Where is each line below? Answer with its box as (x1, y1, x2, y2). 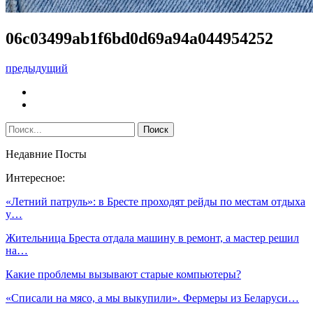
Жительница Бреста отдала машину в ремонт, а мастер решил (6, 231, 299, 244)
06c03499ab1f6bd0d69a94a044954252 (6, 29, 273, 48)
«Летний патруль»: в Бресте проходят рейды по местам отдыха (6, 195, 305, 208)
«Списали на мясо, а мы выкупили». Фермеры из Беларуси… (6, 291, 299, 304)
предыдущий (6, 61, 68, 74)
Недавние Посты (6, 147, 87, 160)
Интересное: (6, 171, 65, 184)
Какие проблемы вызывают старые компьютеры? (6, 268, 241, 280)
